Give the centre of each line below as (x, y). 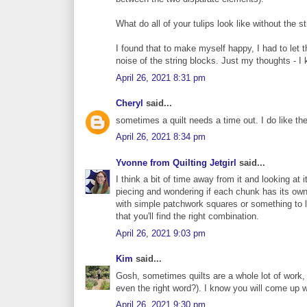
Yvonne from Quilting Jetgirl (176, 162)
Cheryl (130, 103)
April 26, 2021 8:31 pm (161, 77)
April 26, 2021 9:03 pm (161, 233)
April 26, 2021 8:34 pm (161, 137)
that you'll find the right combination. (187, 217)
